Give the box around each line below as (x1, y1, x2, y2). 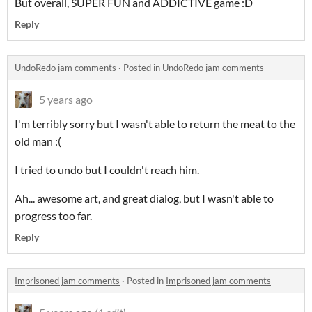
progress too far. (15, 209, 92, 223)
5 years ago (39, 93, 93, 107)
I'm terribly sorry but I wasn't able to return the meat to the (15, 117, 295, 131)
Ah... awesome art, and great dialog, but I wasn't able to (15, 192, 274, 205)
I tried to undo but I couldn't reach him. (15, 163, 199, 177)
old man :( (15, 134, 61, 148)
